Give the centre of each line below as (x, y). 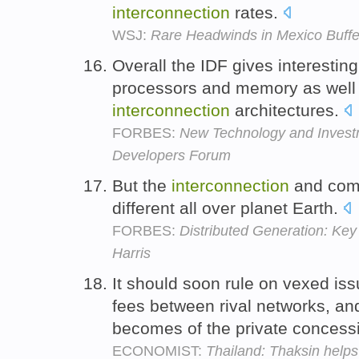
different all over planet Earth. (228, 208)
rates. (256, 13)
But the (142, 185)
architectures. (287, 110)
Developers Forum (171, 155)
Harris (131, 253)
